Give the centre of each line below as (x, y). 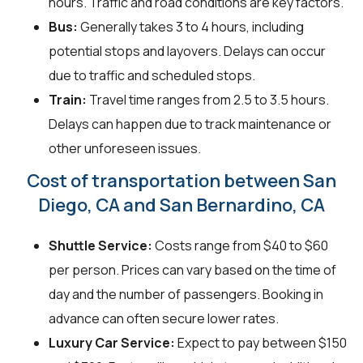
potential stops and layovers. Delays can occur (187, 51)
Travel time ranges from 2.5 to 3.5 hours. (208, 99)
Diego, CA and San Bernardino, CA (181, 205)
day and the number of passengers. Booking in (186, 294)
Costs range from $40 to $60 (240, 245)
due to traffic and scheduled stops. (152, 75)
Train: (68, 99)
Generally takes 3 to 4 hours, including (191, 26)
